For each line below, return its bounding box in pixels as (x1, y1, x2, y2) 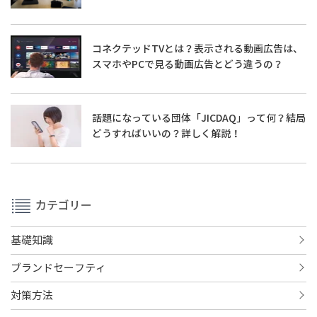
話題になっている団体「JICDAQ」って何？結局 (92, 112, 306, 125)
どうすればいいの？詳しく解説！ (92, 127, 241, 140)
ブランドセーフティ (11, 262, 106, 275)
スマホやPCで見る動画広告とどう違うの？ (92, 58, 283, 71)
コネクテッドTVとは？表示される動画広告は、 (92, 42, 303, 55)
